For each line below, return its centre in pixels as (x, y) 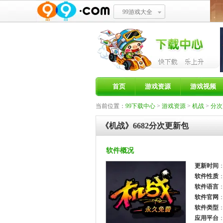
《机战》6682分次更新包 (145, 126)
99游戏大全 (137, 12)
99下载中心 (140, 106)
